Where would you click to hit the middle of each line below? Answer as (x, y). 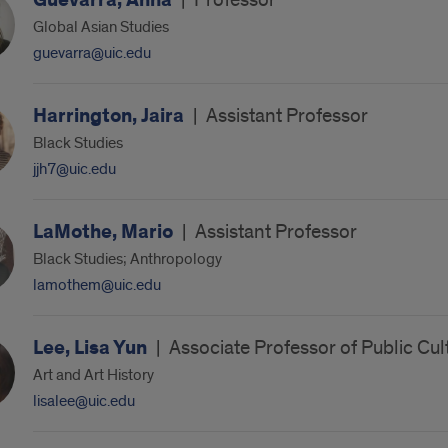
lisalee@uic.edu (83, 401)
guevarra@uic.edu (91, 53)
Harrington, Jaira (110, 116)
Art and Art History (93, 375)
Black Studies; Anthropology (127, 259)
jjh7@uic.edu (74, 169)
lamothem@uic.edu (96, 285)
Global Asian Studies (100, 27)
